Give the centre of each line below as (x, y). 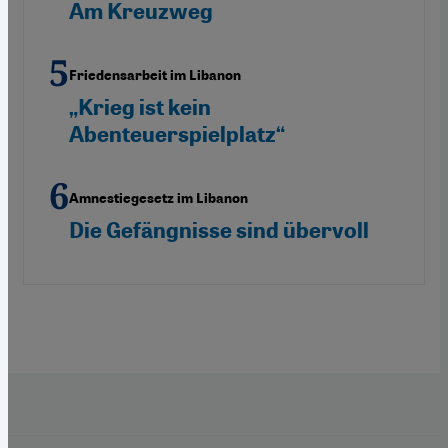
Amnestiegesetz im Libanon (158, 198)
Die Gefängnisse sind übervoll (219, 230)
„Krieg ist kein (140, 107)
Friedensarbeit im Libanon (155, 75)
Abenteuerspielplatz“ (177, 134)
